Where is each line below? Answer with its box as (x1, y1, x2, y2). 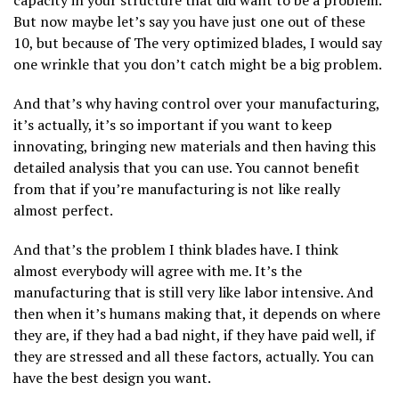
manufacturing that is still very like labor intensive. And (13, 281, 373, 302)
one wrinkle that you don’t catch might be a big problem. (13, 53, 382, 74)
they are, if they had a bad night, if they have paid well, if (13, 324, 375, 345)
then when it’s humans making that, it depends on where (13, 303, 380, 323)
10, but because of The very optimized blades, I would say (13, 32, 382, 53)
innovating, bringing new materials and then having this (13, 135, 376, 156)
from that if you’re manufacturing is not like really (13, 178, 340, 199)
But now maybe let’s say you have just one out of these (13, 11, 365, 31)
